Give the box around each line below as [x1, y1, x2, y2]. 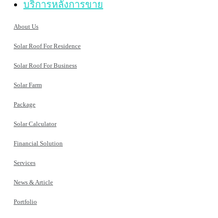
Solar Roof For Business [14, 61, 77, 69]
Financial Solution [14, 139, 63, 147]
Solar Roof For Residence [14, 42, 81, 50]
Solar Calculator [14, 120, 56, 127]
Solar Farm [14, 81, 42, 89]
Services [14, 159, 36, 166]
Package [14, 100, 36, 108]
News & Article [14, 178, 53, 186]
